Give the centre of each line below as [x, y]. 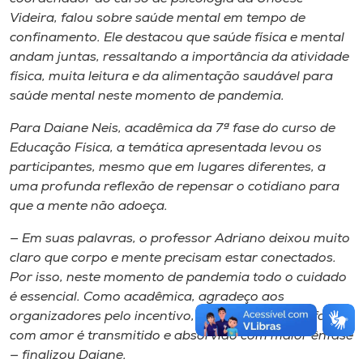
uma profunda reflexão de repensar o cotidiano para [175, 187]
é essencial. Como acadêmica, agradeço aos [147, 297]
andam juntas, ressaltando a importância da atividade [179, 58]
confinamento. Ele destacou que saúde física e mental [177, 38]
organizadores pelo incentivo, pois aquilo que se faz [171, 317]
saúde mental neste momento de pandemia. [147, 96]
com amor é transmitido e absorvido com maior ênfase [181, 336]
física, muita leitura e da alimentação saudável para [171, 77]
